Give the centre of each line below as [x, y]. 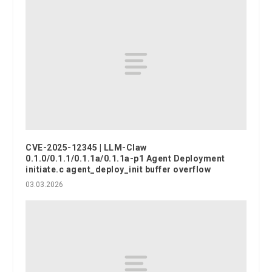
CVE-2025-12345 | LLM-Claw [86, 148]
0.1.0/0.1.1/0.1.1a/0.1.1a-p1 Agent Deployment [125, 159]
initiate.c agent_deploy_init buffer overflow [118, 170]
